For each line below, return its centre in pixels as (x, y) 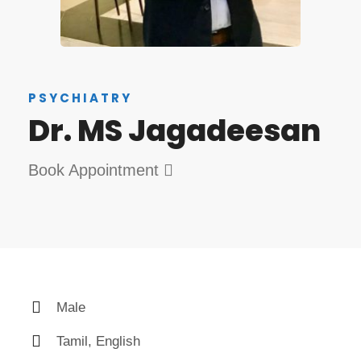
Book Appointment (96, 170)
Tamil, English (98, 342)
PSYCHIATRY (80, 98)
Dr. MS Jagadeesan (174, 131)
